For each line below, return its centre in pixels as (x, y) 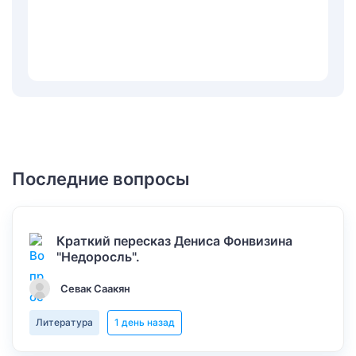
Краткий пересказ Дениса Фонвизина (175, 241)
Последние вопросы (101, 179)
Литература (64, 322)
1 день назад (145, 322)
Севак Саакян (95, 288)
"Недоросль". (99, 257)
